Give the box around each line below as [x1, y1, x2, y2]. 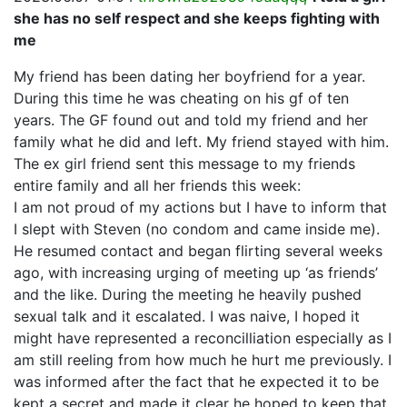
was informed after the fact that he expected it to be [14, 372, 379, 391]
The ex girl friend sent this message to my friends [14, 154, 355, 173]
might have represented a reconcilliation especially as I [14, 329, 392, 347]
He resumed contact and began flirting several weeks [14, 242, 382, 260]
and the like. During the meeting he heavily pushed [14, 285, 362, 303]
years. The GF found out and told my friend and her [14, 111, 368, 129]
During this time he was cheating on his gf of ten [14, 89, 349, 107]
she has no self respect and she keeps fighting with [14, 9, 380, 27]
